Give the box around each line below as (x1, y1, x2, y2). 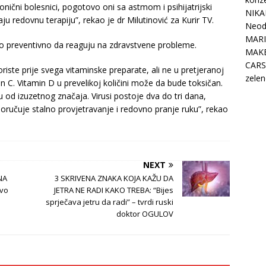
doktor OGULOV (116, 208, 174, 220)
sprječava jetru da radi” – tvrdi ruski (46, 197, 174, 208)
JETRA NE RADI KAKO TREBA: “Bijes (54, 185, 174, 196)
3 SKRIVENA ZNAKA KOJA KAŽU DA (55, 173, 174, 184)
